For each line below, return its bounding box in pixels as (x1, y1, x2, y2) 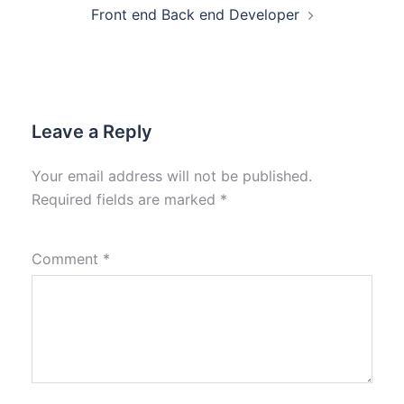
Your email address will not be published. (32, 167, 312, 185)
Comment (32, 250, 103, 268)
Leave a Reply (32, 121, 152, 142)
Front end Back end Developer (90, 5, 299, 23)
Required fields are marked (32, 190, 220, 208)
